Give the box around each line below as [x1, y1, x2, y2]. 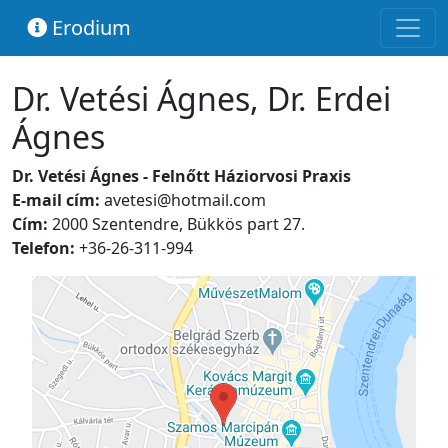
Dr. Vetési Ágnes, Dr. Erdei [12, 77, 391, 120]
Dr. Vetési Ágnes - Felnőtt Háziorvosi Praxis [12, 165, 351, 187]
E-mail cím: [12, 189, 104, 211]
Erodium [47, 14, 131, 41]
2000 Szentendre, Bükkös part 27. [52, 213, 305, 235]
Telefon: [12, 237, 75, 259]
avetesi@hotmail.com [104, 189, 266, 211]
